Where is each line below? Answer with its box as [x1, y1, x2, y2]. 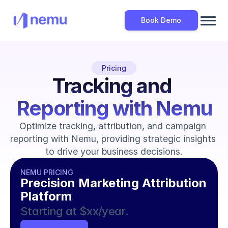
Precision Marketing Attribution [20, 176, 207, 190]
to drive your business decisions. [45, 146, 183, 157]
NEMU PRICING [20, 168, 73, 177]
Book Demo [141, 16, 182, 24]
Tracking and [52, 73, 172, 98]
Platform [20, 189, 72, 204]
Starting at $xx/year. [20, 205, 129, 218]
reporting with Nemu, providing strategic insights [10, 133, 216, 144]
